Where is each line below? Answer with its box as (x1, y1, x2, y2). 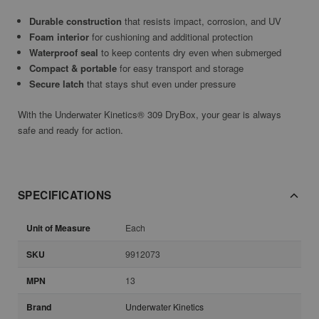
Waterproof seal (29, 46, 99, 60)
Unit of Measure (26, 221, 90, 235)
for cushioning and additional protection (89, 30, 253, 44)
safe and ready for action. (18, 123, 123, 137)
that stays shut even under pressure (84, 77, 236, 91)
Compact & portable (29, 61, 117, 75)
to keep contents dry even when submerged (98, 46, 282, 60)
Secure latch (29, 77, 85, 91)
